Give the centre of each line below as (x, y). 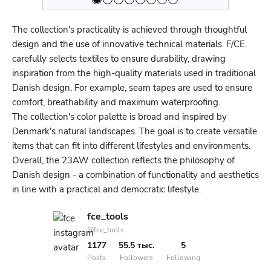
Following (183, 257)
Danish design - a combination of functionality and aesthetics (135, 175)
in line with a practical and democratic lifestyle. (106, 189)
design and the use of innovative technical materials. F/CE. (129, 44)
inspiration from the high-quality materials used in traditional (134, 73)
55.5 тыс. (136, 245)
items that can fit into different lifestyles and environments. (131, 145)
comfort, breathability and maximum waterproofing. (116, 102)
